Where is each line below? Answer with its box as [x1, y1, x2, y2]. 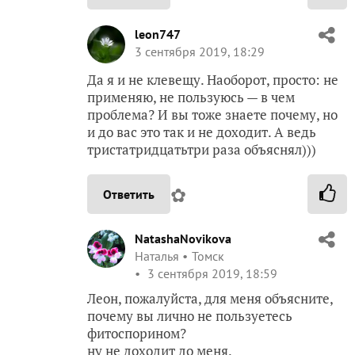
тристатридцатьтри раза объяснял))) [87, 140, 316, 158]
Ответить [103, 186, 155, 202]
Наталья [135, 248, 179, 264]
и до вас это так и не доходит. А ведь [87, 123, 316, 141]
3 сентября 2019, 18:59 [144, 265, 277, 281]
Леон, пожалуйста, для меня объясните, [87, 289, 333, 307]
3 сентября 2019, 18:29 [135, 44, 265, 59]
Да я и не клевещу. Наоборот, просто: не [87, 71, 338, 89]
